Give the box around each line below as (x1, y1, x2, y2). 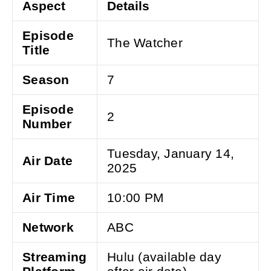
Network (22, 220, 74, 235)
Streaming (22, 250, 87, 264)
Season (22, 73, 70, 87)
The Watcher (107, 36, 183, 50)
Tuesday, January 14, (107, 146, 234, 161)
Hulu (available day (107, 250, 221, 264)
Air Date (22, 154, 73, 168)
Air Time (22, 191, 75, 205)
